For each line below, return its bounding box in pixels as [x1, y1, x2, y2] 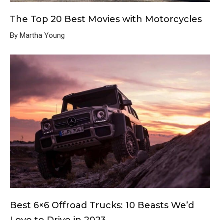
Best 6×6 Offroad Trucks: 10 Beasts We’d [10, 199, 194, 211]
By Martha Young [10, 30, 65, 40]
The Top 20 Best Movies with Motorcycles [10, 13, 202, 25]
